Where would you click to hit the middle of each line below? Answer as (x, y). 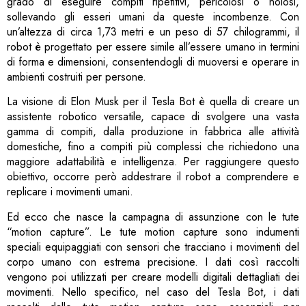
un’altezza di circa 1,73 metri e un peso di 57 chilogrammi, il (153, 31)
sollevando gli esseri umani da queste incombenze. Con (153, 16)
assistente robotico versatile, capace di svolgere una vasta (153, 117)
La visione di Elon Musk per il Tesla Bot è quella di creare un (153, 102)
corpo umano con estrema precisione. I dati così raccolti (153, 262)
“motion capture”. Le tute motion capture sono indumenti (153, 232)
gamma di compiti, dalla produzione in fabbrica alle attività (153, 132)
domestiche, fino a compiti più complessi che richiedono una (153, 147)
